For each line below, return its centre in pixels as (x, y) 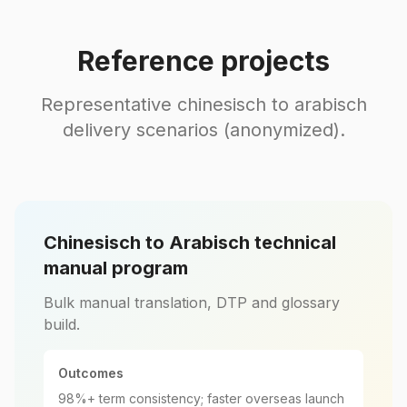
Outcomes (91, 373)
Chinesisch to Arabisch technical (190, 243)
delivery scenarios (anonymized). (203, 130)
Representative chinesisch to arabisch (203, 104)
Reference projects (203, 61)
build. (62, 324)
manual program (116, 268)
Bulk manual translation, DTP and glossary (192, 303)
